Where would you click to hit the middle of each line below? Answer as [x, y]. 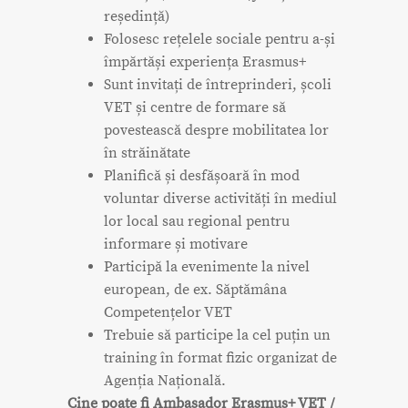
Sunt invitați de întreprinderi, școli [218, 85]
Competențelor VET [168, 313]
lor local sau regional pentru [197, 222]
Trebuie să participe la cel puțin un [217, 336]
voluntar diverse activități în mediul [220, 199]
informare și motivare [176, 245]
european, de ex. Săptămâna [195, 290]
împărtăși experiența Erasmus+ [205, 62]
